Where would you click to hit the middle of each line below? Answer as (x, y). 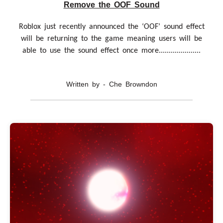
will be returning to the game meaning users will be (111, 39)
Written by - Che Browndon (111, 84)
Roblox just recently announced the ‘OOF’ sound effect (111, 27)
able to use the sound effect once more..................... (111, 51)
